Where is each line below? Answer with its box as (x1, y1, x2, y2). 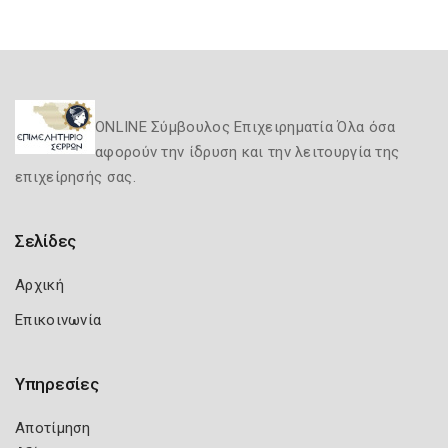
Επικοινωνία (15, 311, 102, 329)
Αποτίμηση (15, 419, 91, 437)
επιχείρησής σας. (15, 168, 136, 186)
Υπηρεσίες (15, 374, 99, 394)
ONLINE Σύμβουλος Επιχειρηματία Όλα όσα (95, 118, 396, 136)
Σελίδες (15, 231, 76, 251)
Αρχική (15, 276, 64, 294)
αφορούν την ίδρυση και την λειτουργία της (95, 143, 400, 161)
